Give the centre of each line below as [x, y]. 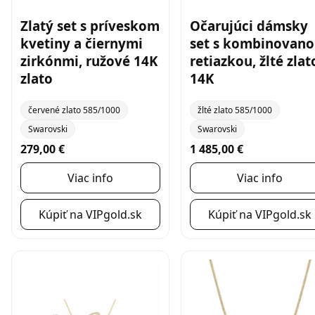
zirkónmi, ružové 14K [89, 60]
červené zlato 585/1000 [74, 110]
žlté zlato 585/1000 [235, 110]
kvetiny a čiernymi [82, 43]
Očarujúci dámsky [249, 25]
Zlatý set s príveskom [90, 25]
